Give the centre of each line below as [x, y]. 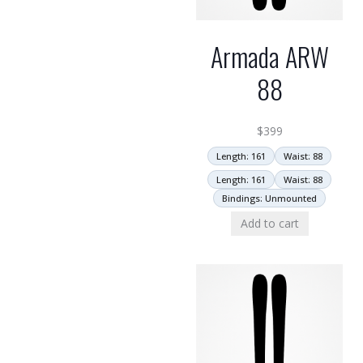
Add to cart [269, 223]
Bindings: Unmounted [269, 198]
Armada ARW [269, 56]
